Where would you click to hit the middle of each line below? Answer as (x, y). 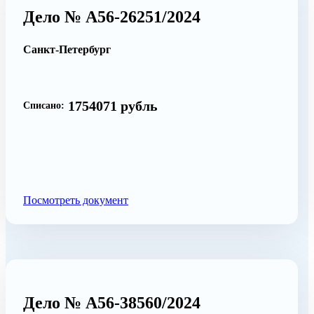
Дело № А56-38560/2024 (112, 302)
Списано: (44, 105)
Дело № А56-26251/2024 (112, 16)
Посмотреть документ (76, 200)
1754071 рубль (113, 105)
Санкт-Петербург (67, 49)
